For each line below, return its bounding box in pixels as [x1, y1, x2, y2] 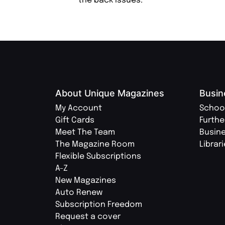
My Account [55, 104, 102, 113]
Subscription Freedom [55, 200, 142, 209]
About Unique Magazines [55, 88, 164, 99]
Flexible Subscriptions [55, 152, 141, 161]
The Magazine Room [55, 140, 135, 149]
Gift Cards [55, 116, 94, 125]
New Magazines [55, 176, 116, 185]
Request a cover [55, 212, 121, 221]
